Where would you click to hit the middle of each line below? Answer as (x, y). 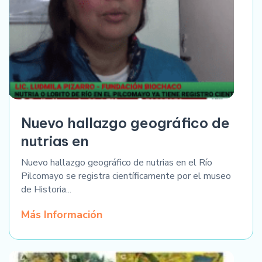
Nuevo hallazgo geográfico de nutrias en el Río (117, 162)
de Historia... (46, 189)
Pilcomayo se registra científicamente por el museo (126, 176)
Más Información (62, 214)
